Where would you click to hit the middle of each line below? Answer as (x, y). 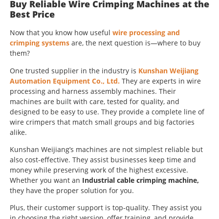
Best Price (32, 14)
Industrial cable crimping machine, (141, 180)
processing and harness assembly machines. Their (93, 91)
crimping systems (40, 43)
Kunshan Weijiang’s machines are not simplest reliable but (106, 149)
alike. (18, 132)
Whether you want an (46, 180)
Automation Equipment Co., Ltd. (65, 81)
